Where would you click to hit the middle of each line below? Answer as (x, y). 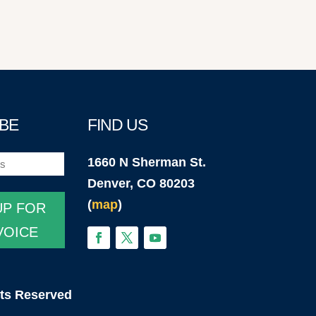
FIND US (118, 125)
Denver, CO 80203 (141, 184)
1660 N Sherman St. (147, 163)
